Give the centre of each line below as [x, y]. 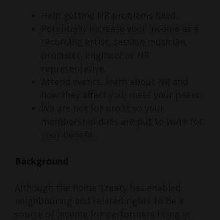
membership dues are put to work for [122, 122]
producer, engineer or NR [95, 55]
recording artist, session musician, [114, 42]
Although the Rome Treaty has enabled [98, 188]
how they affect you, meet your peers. [121, 95]
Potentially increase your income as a [120, 29]
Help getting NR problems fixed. [110, 15]
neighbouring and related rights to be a [99, 201]
